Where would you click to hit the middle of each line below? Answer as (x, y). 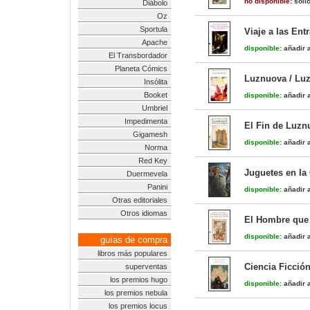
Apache (155, 42)
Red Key (153, 161)
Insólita (156, 82)
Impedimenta (146, 121)
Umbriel (155, 108)
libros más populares (133, 253)
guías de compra (134, 240)
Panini (157, 187)
